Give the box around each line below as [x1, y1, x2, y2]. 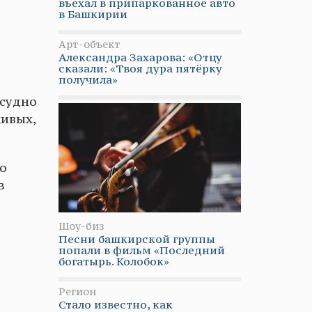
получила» [58, 72, 118, 86]
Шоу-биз [58, 219, 104, 233]
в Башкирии [58, 6, 127, 21]
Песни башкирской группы [58, 232, 215, 246]
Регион [58, 285, 96, 298]
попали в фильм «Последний [58, 243, 225, 257]
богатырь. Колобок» [58, 254, 169, 268]
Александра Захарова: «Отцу [58, 49, 222, 64]
